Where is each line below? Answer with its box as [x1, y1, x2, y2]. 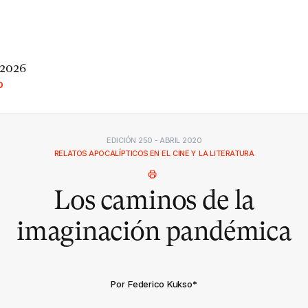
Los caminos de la [53, 184, 255, 216]
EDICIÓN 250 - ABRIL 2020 [107, 135, 201, 144]
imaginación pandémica [16, 215, 291, 246]
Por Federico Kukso [111, 278, 192, 290]
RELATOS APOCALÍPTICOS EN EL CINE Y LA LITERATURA [54, 148, 254, 158]
